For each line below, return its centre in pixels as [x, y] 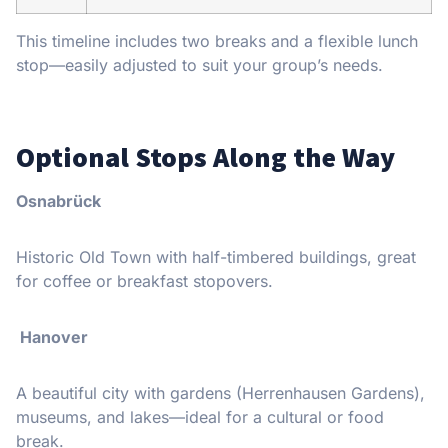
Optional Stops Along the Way [205, 156]
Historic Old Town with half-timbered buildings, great [216, 256]
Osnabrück [58, 200]
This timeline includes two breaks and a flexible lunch [217, 40]
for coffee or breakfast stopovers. [144, 280]
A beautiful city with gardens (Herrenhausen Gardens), [220, 392]
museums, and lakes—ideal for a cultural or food [200, 416]
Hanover [52, 336]
